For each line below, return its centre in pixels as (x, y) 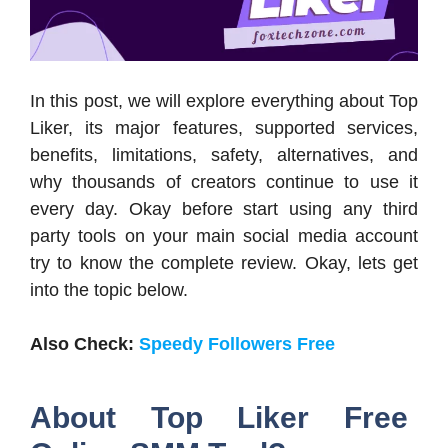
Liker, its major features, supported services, (224, 128)
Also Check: (84, 344)
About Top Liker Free (219, 418)
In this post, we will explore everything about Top (224, 101)
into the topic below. (109, 290)
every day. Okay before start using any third (224, 209)
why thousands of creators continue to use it (224, 182)
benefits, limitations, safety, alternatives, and (224, 155)
